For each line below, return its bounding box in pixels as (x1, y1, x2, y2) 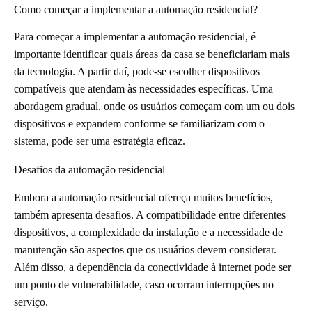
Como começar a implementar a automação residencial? (14, 3, 258, 15)
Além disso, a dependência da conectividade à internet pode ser (14, 261, 291, 274)
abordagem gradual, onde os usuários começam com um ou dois (14, 100, 295, 113)
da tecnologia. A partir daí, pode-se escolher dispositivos (14, 65, 260, 78)
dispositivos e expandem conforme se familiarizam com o (14, 118, 265, 130)
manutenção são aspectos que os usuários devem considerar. (14, 244, 276, 256)
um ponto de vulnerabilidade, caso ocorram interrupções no (14, 279, 274, 291)
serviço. (14, 296, 48, 309)
